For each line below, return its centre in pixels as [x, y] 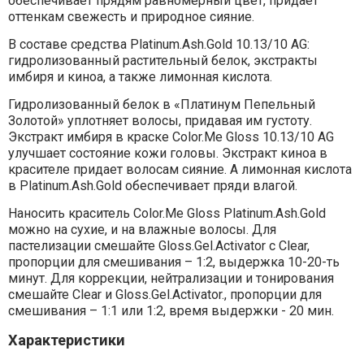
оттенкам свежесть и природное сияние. [131, 17]
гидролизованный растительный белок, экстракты [162, 61]
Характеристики [66, 340]
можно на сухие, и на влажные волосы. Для [142, 230]
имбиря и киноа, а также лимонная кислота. [140, 77]
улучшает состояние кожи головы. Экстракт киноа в [167, 154]
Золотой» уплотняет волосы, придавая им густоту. [160, 121]
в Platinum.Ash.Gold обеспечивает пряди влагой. [152, 186]
